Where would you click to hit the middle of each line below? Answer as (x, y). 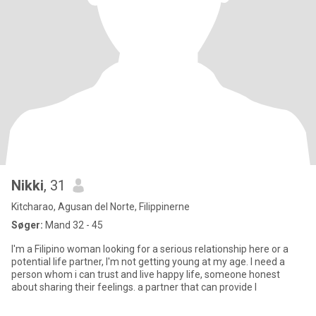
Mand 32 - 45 (73, 225)
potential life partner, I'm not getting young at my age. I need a (148, 262)
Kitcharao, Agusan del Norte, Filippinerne (101, 207)
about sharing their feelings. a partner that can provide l (134, 287)
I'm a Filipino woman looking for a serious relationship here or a (150, 249)
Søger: (27, 225)
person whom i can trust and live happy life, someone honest (146, 274)
